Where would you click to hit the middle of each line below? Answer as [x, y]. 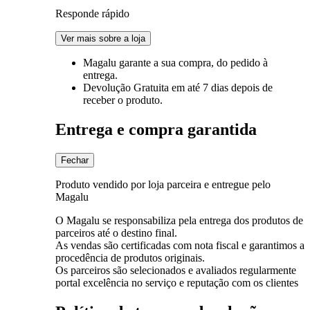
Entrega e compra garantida [156, 129]
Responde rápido [92, 13]
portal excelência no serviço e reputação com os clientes [177, 282]
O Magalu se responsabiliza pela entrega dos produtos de [179, 220]
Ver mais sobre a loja [103, 38]
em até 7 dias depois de [222, 87]
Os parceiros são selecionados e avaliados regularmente [176, 270]
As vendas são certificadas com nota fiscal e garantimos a [180, 245]
